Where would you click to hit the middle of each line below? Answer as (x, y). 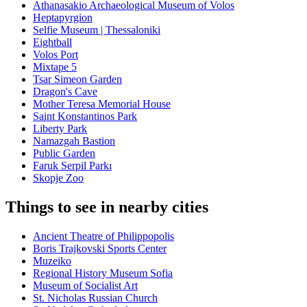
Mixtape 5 (55, 67)
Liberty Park (60, 129)
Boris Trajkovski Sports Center (100, 249)
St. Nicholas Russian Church (95, 298)
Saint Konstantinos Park (85, 116)
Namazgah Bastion (74, 141)
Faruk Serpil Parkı (72, 166)
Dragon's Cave (65, 92)
